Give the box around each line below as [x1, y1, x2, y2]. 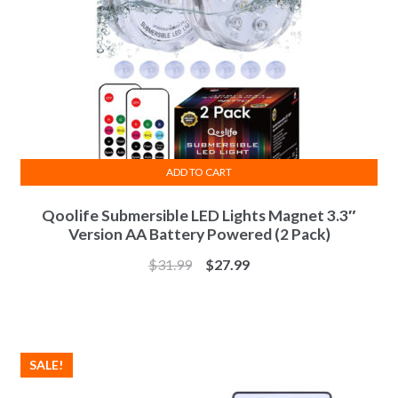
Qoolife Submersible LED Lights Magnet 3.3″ [42, 206, 356, 226]
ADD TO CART [166, 164, 232, 179]
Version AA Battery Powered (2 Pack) [68, 225, 330, 244]
